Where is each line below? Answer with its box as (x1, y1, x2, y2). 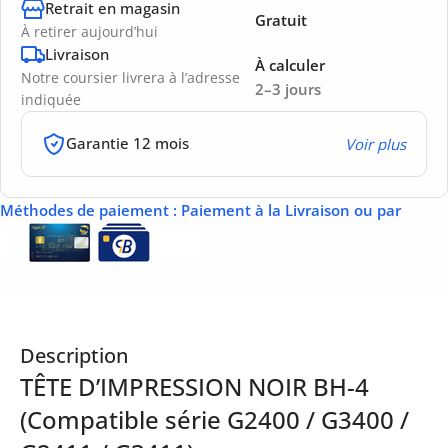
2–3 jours (254, 78, 321, 99)
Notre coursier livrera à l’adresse (21, 67, 240, 87)
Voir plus (344, 133, 406, 154)
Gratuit (254, 9, 307, 30)
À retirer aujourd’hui (21, 21, 158, 41)
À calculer (254, 54, 325, 75)
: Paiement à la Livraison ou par (169, 199, 401, 220)
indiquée (21, 89, 81, 109)
